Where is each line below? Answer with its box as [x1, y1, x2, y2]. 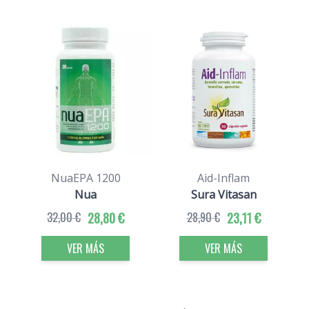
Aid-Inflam [197, 170, 250, 186]
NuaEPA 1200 [50, 170, 121, 186]
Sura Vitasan [190, 187, 257, 203]
